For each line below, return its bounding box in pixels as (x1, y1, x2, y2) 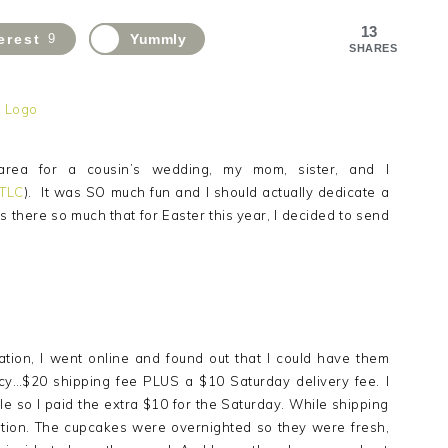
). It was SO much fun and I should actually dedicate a (23, 183, 390, 200)
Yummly (130, 31, 187, 47)
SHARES (349, 42, 397, 54)
